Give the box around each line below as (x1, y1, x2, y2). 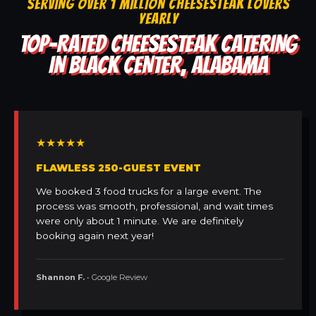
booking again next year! (36, 230, 154, 242)
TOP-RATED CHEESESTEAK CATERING (19, 31, 297, 57)
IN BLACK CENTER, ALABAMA (48, 52, 268, 78)
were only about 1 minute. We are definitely (36, 215, 243, 227)
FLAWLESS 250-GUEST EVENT (36, 162, 201, 174)
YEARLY (138, 11, 178, 28)
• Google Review (85, 272, 147, 283)
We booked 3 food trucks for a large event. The (36, 186, 262, 197)
